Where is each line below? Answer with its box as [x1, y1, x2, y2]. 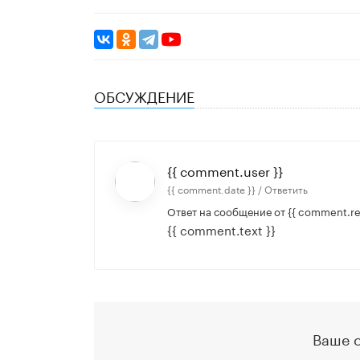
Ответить [264, 181, 308, 197]
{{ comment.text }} [166, 219, 276, 239]
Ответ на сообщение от [166, 202, 288, 219]
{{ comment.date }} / [166, 181, 264, 197]
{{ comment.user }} [166, 160, 283, 181]
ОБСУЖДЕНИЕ [94, 84, 194, 107]
